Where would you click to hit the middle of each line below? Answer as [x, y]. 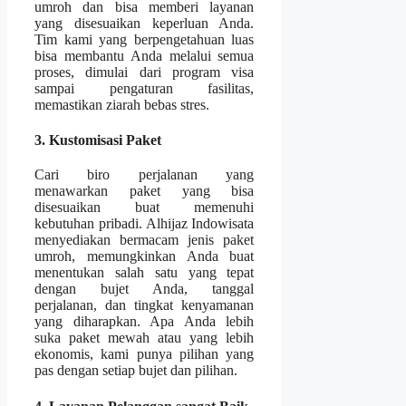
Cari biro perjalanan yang [145, 174]
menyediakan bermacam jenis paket [145, 239]
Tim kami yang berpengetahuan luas [145, 39]
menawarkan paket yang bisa [145, 190]
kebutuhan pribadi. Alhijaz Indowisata [145, 223]
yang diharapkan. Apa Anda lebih [145, 321]
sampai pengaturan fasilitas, [145, 88]
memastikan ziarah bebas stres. [122, 104]
